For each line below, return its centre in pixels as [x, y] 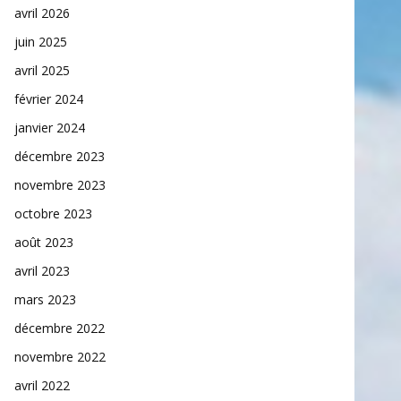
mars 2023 [45, 299]
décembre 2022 [60, 328]
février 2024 [49, 99]
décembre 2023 [60, 156]
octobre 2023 [53, 213]
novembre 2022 [60, 357]
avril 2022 [42, 385]
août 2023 [44, 242]
